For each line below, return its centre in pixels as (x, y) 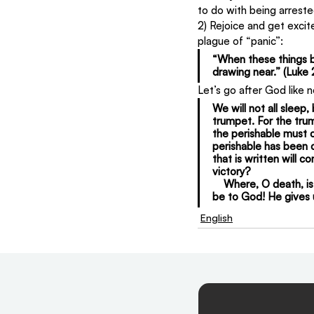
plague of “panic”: (240, 41)
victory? (232, 171)
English (217, 218)
